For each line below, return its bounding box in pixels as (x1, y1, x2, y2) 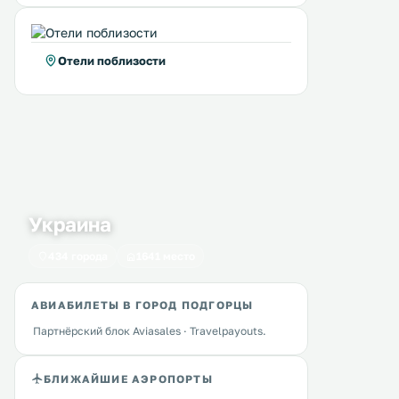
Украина (28, 212, 111, 236)
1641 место (136, 249, 195, 263)
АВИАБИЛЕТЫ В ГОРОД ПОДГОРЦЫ (31, 298, 254, 312)
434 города (48, 249, 108, 263)
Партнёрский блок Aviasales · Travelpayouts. (33, 324, 266, 338)
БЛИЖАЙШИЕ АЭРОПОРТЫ (44, 371, 213, 386)
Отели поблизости (58, 53, 166, 68)
